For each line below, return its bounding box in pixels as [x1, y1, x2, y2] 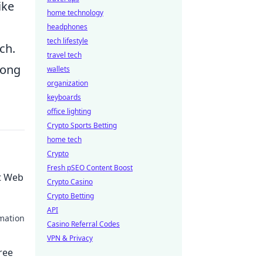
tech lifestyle [47, 36, 88, 46]
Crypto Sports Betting [47, 120, 117, 130]
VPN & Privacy [47, 233, 93, 243]
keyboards [47, 92, 81, 102]
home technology [47, 8, 103, 18]
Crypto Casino [47, 177, 93, 187]
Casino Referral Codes [47, 219, 120, 229]
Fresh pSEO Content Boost [47, 163, 133, 173]
